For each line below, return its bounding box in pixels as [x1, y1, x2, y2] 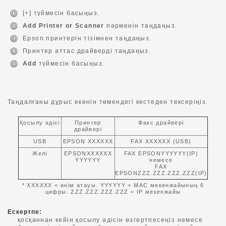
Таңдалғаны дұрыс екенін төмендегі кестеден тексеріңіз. [8, 98, 208, 105]
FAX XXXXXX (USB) [131, 138, 192, 144]
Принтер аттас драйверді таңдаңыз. [23, 47, 151, 54]
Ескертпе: [8, 208, 42, 215]
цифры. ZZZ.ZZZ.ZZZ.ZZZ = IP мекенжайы [45, 188, 181, 195]
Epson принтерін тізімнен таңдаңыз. [23, 34, 152, 42]
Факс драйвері [138, 119, 184, 126]
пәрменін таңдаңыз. [104, 22, 178, 29]
